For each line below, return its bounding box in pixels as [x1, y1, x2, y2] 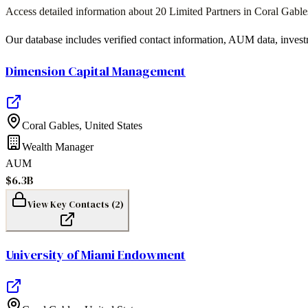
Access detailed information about [5, 5, 155, 18]
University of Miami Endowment [5, 246, 186, 264]
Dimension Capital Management [5, 62, 186, 80]
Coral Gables [22, 120, 79, 132]
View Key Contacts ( [27, 198, 115, 211]
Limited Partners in [166, 5, 254, 18]
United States [85, 120, 142, 132]
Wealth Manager [22, 141, 93, 153]
